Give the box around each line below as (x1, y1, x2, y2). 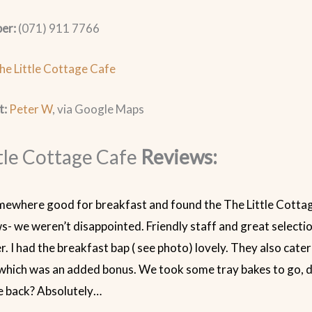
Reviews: (141, 145, 218, 169)
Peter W (9, 101, 53, 116)
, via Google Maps (52, 101, 145, 116)
